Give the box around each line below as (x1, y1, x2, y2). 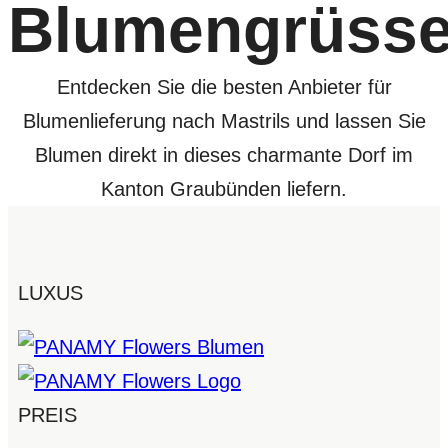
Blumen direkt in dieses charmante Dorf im (35, 144, 413, 166)
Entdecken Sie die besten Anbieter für (56, 76, 392, 98)
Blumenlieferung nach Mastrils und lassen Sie (22, 110, 426, 132)
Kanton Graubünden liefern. (101, 178, 347, 200)
